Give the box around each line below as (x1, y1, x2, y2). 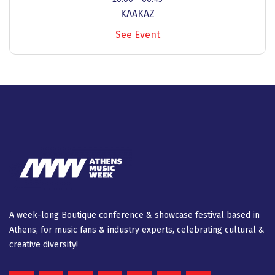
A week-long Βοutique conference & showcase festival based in (9, 209, 260, 220)
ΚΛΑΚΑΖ (120, 8, 155, 20)
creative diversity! (9, 239, 78, 250)
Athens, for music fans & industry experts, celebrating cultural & (9, 224, 265, 235)
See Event (115, 29, 160, 41)
